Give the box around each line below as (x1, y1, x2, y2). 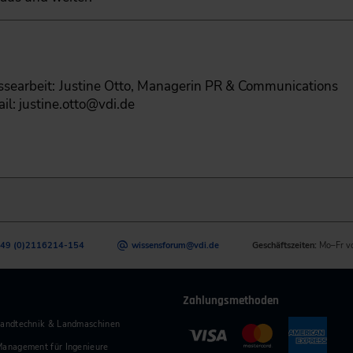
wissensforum (132, 240, 187, 252)
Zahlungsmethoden (182, 293, 279, 309)
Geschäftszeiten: (252, 240, 318, 252)
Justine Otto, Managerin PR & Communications (58, 76, 338, 95)
